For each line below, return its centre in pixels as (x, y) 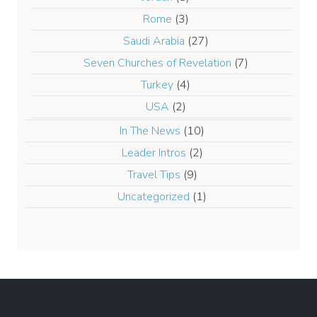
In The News (150, 131)
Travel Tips (154, 174)
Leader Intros (154, 152)
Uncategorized (154, 196)
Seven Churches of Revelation (157, 63)
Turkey (157, 85)
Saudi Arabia (154, 41)
